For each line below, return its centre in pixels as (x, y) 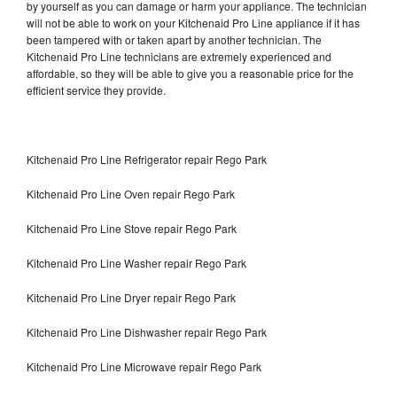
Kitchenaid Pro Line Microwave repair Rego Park (144, 366)
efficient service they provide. (97, 90)
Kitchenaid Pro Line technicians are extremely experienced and (179, 56)
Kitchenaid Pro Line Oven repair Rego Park (131, 193)
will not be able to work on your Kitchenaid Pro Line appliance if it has (193, 22)
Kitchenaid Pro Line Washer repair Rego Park (136, 262)
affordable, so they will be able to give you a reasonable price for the (190, 73)
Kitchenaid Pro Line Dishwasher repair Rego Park (148, 331)
